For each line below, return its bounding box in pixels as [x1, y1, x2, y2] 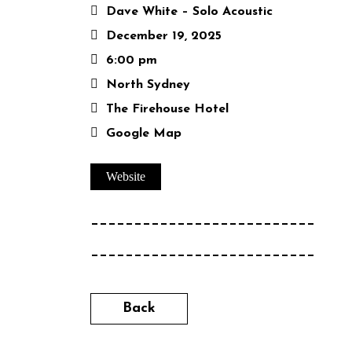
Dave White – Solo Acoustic [106, 5, 273, 19]
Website [106, 170, 145, 184]
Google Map [106, 127, 181, 141]
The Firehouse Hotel [106, 103, 229, 116]
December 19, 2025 [106, 30, 222, 43]
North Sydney [106, 79, 190, 92]
